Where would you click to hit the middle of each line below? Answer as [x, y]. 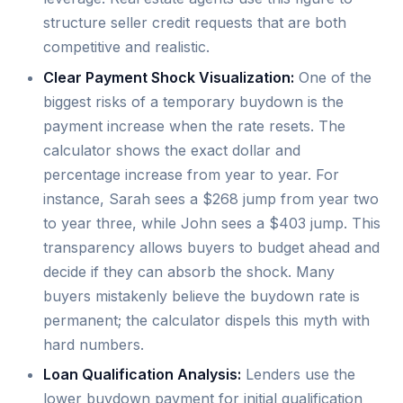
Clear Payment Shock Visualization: [169, 77]
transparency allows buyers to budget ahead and [211, 247]
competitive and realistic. [126, 47]
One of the [333, 77]
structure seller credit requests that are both [195, 23]
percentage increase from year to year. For [191, 174]
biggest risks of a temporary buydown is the [193, 101]
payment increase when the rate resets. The [194, 125]
